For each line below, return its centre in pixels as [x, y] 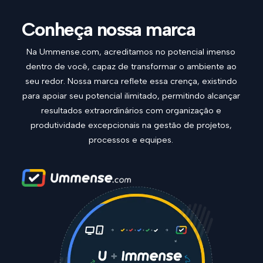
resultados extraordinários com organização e [131, 110]
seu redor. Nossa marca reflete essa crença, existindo [131, 81]
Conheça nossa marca [108, 29]
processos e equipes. [131, 139]
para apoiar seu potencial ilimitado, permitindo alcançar [131, 95]
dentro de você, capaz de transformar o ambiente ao [131, 66]
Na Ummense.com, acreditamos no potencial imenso [131, 51]
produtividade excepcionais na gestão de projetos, [131, 125]
